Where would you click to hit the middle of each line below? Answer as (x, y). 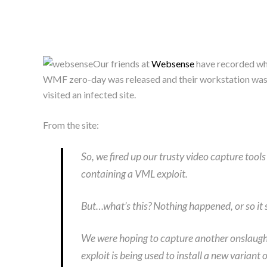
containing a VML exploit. (134, 173)
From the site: (71, 125)
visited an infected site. (89, 94)
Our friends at (122, 63)
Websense (173, 63)
